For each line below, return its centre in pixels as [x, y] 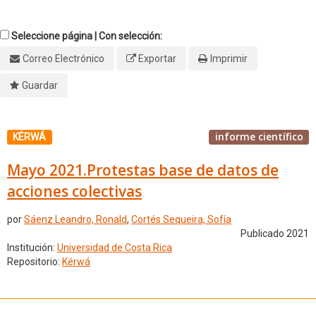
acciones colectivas [74, 191]
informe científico [259, 136]
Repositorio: [35, 262]
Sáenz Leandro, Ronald [75, 220]
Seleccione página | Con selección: [87, 36]
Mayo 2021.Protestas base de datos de [143, 170]
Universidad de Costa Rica [115, 248]
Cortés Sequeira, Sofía [181, 220]
